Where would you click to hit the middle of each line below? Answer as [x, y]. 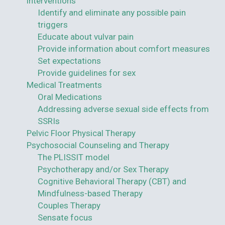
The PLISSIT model [74, 157]
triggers [53, 25]
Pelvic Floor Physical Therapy [81, 133]
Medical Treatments [64, 85]
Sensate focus [65, 217]
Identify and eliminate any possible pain [112, 13]
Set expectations [69, 61]
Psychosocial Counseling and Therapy [98, 145]
